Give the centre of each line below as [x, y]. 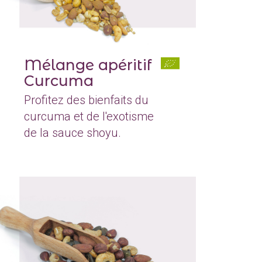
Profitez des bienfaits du [87, 100]
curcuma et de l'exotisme [89, 116]
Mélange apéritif [88, 65]
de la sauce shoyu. [73, 132]
